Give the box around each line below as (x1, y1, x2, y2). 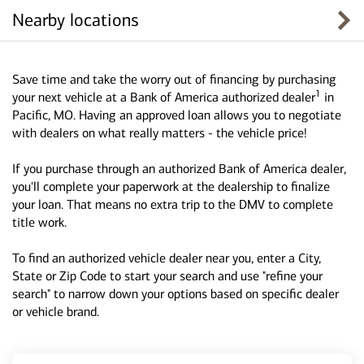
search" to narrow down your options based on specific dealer (12, 286, 339, 301)
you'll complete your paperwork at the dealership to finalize (12, 179, 330, 194)
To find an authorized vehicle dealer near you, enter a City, (12, 250, 321, 266)
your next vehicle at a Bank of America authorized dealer (12, 89, 315, 105)
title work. (12, 214, 67, 230)
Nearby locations (12, 10, 139, 31)
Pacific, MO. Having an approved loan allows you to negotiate (12, 107, 341, 123)
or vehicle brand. (12, 304, 99, 319)
